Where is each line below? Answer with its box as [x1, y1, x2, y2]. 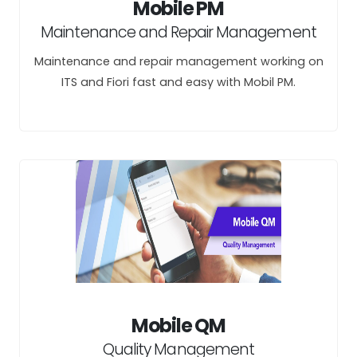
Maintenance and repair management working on [33, 53, 324, 69]
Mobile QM [131, 312, 226, 339]
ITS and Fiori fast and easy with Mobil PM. [61, 74, 296, 90]
